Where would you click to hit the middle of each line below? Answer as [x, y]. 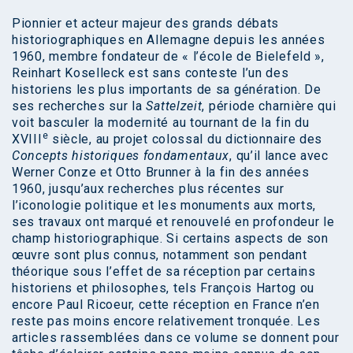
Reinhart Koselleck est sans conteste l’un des [150, 73]
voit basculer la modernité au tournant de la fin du [161, 123]
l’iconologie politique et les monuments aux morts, [164, 206]
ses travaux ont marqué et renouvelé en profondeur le [173, 222]
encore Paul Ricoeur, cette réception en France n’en [166, 305]
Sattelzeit [174, 106]
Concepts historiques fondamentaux [121, 156]
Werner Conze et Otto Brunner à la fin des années [161, 173]
